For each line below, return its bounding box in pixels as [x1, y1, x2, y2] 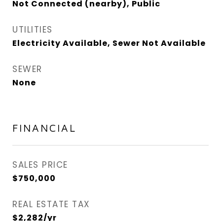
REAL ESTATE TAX [12, 198, 90, 210]
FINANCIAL [12, 122, 76, 134]
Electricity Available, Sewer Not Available [12, 37, 206, 49]
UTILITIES [12, 24, 53, 36]
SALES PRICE [12, 159, 68, 171]
